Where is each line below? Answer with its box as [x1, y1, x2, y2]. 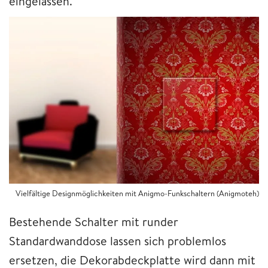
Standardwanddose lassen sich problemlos [9, 232, 226, 249]
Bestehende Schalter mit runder [9, 213, 178, 230]
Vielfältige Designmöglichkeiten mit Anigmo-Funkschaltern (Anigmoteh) [16, 187, 259, 199]
